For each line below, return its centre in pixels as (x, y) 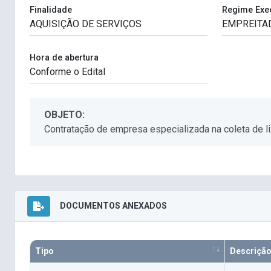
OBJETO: (64, 115)
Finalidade (51, 10)
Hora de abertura (64, 58)
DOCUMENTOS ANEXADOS (113, 205)
